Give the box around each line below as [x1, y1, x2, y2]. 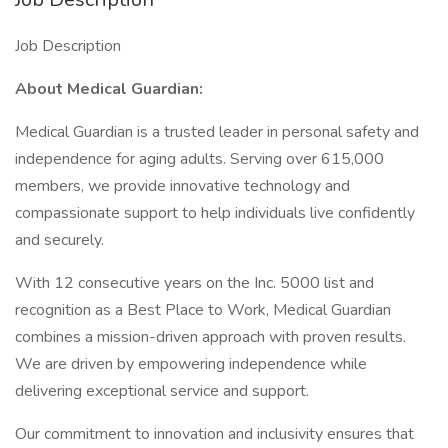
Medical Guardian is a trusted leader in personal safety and [15, 121, 419, 143]
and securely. [15, 229, 104, 251]
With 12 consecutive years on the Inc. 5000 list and [15, 272, 374, 294]
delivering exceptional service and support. [15, 380, 309, 402]
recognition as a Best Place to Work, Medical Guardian [15, 299, 391, 321]
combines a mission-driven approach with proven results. [15, 326, 406, 348]
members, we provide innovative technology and [15, 175, 350, 197]
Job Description [15, 35, 121, 57]
